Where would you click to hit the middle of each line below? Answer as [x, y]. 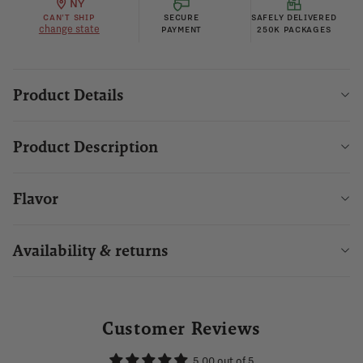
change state [69, 29]
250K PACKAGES [294, 29]
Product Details [68, 95]
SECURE [181, 17]
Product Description [85, 147]
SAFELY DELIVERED [294, 17]
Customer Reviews [181, 328]
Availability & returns [91, 250]
